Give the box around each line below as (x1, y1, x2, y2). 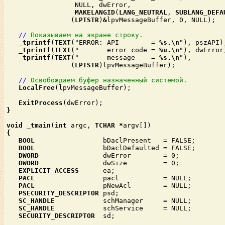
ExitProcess (19, 99, 63, 107)
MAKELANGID (75, 9, 115, 17)
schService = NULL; (55, 204, 191, 212)
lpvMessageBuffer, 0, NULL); (107, 16, 215, 24)
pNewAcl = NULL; (35, 182, 191, 190)
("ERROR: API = (71, 39, 159, 47)
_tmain (27, 122, 51, 130)
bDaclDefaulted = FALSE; (35, 144, 195, 152)
